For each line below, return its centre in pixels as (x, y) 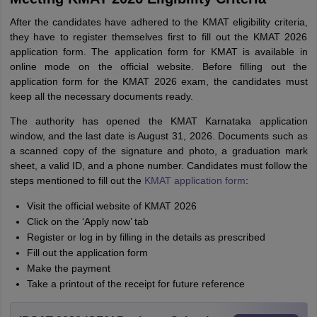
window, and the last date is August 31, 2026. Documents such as (158, 136)
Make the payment (68, 268)
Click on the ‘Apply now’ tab (87, 221)
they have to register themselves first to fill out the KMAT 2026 (158, 37)
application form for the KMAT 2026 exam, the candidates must (158, 81)
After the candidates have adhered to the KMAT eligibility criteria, (158, 22)
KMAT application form (195, 180)
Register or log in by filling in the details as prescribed (146, 237)
